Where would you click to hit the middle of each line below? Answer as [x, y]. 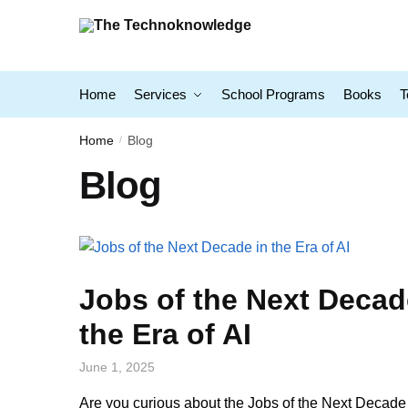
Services [160, 94]
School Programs [273, 94]
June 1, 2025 [117, 367]
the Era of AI [165, 334]
